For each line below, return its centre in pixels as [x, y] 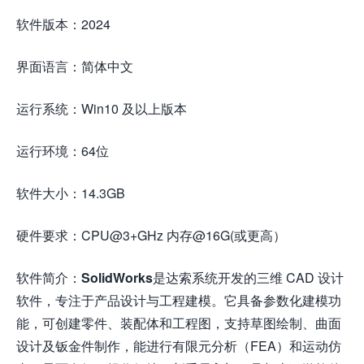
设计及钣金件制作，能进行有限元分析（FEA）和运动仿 [179, 346]
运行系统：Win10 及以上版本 [102, 109]
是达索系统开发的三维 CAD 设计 [248, 278]
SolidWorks [117, 278]
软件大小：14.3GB [71, 193]
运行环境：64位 [63, 151]
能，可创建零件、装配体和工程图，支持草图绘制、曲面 [179, 323]
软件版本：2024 [63, 24]
